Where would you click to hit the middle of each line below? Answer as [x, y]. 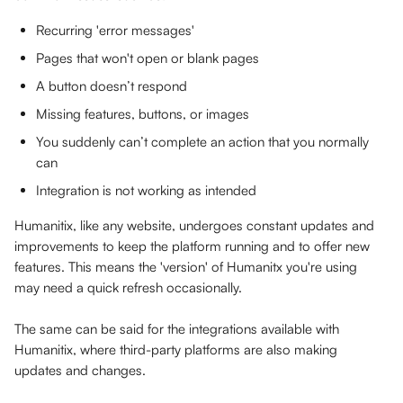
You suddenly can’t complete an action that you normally [204, 142]
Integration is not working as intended [146, 190]
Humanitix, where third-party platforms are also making [178, 349]
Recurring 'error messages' [117, 30]
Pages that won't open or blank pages [148, 58]
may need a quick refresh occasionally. [130, 287]
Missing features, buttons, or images [143, 114]
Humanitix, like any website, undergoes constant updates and [196, 225]
